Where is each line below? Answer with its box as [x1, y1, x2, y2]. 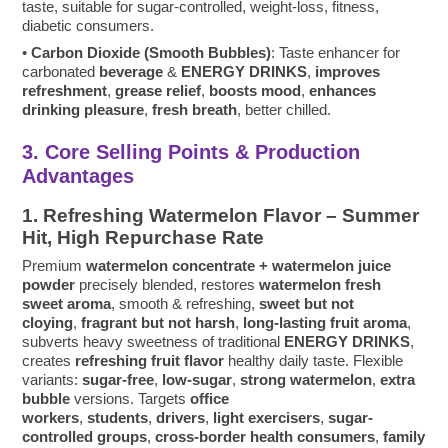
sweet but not [259, 295, 355, 313]
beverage [99, 63, 164, 81]
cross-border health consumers [155, 428, 376, 446]
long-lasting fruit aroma [243, 314, 408, 332]
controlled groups [22, 428, 148, 446]
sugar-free [82, 371, 155, 389]
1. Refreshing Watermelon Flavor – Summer [22, 205, 420, 227]
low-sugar [162, 371, 233, 389]
